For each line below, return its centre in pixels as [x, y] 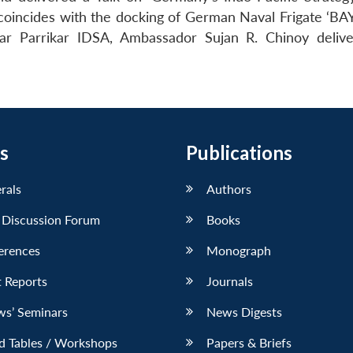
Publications [239, 152]
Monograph [239, 250]
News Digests [244, 311]
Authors [229, 188]
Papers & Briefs [249, 342]
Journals [230, 281]
